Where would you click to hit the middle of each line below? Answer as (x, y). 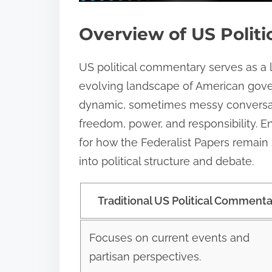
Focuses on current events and (169, 237)
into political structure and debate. (166, 161)
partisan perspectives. (145, 256)
